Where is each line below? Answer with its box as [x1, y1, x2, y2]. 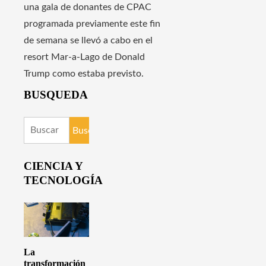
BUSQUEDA [24, 88, 88, 102]
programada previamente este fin [24, 19, 160, 29]
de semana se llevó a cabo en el [24, 36, 153, 46]
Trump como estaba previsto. [24, 69, 144, 79]
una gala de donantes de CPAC [24, 2, 151, 12]
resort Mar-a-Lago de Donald [24, 52, 145, 62]
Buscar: [23, 120, 55, 130]
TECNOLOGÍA [24, 173, 103, 186]
